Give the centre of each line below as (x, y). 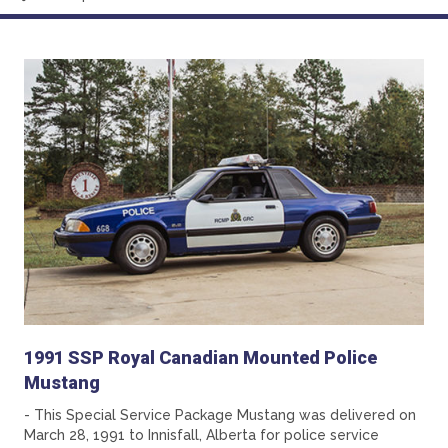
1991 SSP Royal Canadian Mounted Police (200, 358)
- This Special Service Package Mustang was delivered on (220, 415)
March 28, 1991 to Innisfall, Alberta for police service (201, 435)
